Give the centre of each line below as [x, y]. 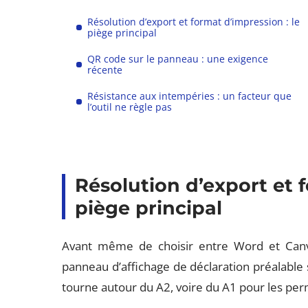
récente [105, 70]
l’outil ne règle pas [130, 107]
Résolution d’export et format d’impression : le [194, 22]
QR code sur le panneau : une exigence [178, 59]
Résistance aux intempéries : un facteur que [190, 96]
